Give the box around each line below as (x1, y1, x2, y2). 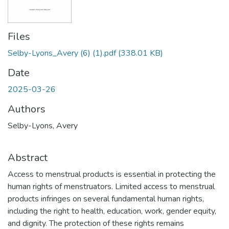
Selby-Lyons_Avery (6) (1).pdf (8, 48, 116, 59)
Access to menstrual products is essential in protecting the (8, 169, 216, 180)
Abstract (8, 151, 48, 165)
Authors (8, 102, 45, 117)
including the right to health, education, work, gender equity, (8, 205, 216, 217)
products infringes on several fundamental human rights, (8, 193, 204, 205)
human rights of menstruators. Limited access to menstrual (8, 181, 215, 193)
